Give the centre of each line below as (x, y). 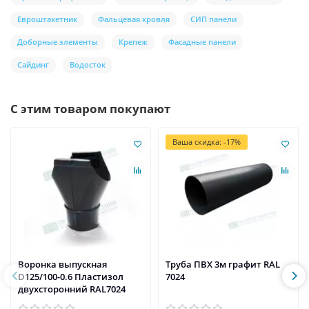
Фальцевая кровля (134, 19)
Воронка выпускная (62, 264)
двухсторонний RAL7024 (72, 289)
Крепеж (133, 41)
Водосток (88, 64)
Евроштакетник (47, 19)
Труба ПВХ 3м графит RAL (223, 264)
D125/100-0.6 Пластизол (71, 276)
